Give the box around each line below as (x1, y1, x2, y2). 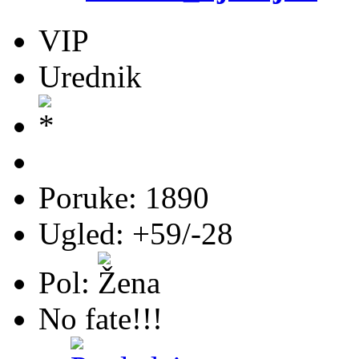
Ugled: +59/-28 (38, 216, 233, 251)
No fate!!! (38, 301, 163, 336)
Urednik (38, 58, 142, 94)
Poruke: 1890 (38, 179, 209, 215)
